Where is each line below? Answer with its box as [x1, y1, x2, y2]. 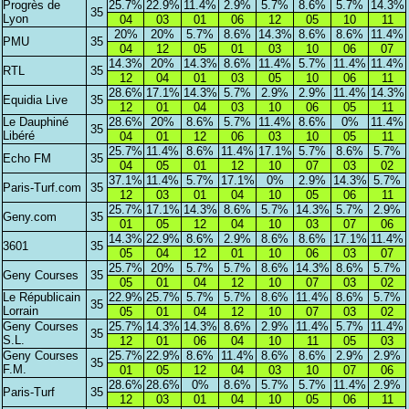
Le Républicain [3, 289, 81, 304]
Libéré [3, 128, 36, 142]
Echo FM [3, 151, 52, 165]
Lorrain [3, 303, 39, 318]
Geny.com [3, 209, 58, 224]
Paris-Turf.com [3, 180, 82, 194]
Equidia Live [3, 92, 68, 107]
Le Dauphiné [3, 114, 69, 129]
